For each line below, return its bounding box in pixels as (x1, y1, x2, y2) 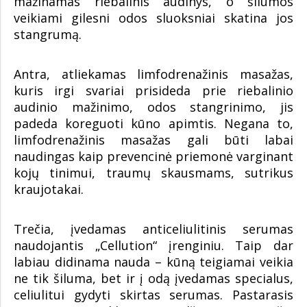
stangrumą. (14, 26, 82, 42)
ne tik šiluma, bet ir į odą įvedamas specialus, (14, 270, 293, 286)
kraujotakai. (14, 181, 84, 197)
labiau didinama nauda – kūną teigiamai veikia (14, 254, 293, 270)
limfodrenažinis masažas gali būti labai (14, 132, 293, 148)
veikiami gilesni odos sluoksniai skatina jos (14, 10, 293, 26)
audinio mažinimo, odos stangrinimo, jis (14, 99, 293, 115)
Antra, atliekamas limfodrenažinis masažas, (14, 66, 293, 82)
